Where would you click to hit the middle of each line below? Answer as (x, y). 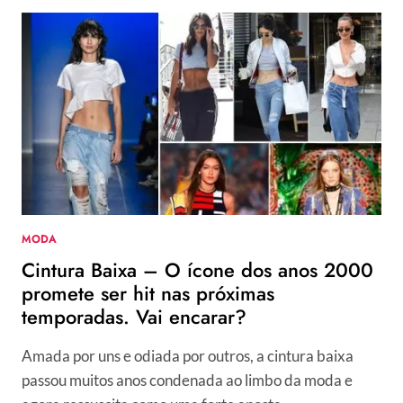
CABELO (112, 112)
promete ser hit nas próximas (148, 294)
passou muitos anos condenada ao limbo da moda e (187, 381)
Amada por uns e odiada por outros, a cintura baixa (188, 356)
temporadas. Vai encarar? (134, 317)
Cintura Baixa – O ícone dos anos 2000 (197, 270)
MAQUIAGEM (130, 150)
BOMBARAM (127, 188)
